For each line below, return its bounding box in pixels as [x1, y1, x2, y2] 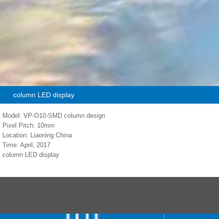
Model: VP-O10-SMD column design [2, 111, 105, 119]
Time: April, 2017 [2, 141, 50, 149]
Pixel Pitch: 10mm [2, 121, 55, 129]
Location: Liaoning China [2, 131, 72, 139]
